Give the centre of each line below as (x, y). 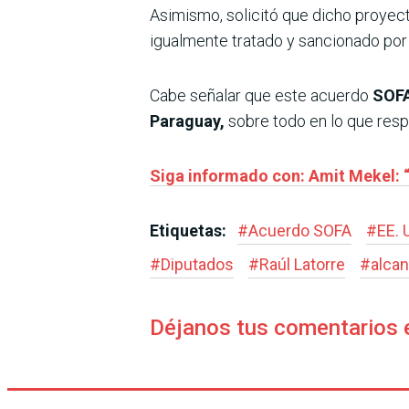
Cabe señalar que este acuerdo (259, 95)
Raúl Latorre (302, 264)
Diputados (197, 264)
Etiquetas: (190, 230)
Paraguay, (187, 121)
